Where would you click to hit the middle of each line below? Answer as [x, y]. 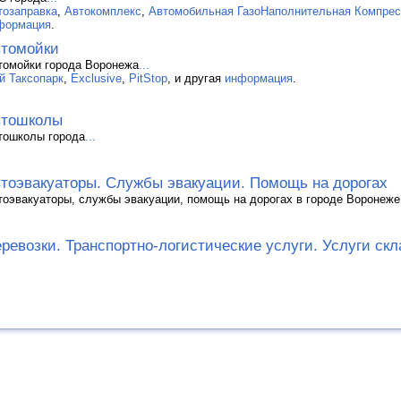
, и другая [196, 78]
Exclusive [96, 78]
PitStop [148, 78]
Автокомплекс [103, 11]
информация [259, 78]
